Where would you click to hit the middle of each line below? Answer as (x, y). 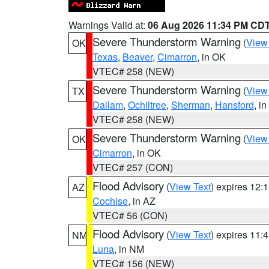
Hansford (234, 105)
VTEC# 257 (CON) (133, 167)
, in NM (129, 249)
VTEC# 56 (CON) (130, 215)
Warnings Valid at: (108, 25)
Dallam (108, 105)
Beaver (138, 57)
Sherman (191, 105)
